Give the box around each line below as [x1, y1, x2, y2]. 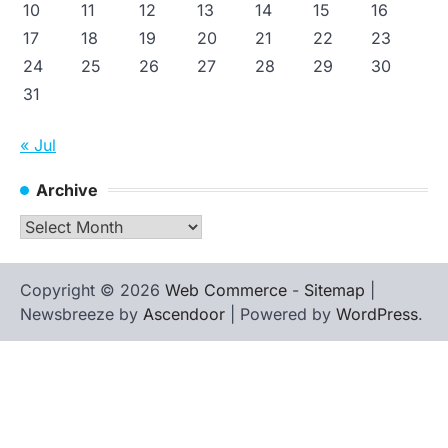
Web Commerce [165, 279, 287, 300]
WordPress [336, 303, 418, 324]
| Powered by [225, 303, 336, 324]
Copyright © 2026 [20, 279, 165, 300]
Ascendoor [143, 303, 225, 324]
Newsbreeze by [20, 303, 143, 324]
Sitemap [304, 279, 365, 300]
